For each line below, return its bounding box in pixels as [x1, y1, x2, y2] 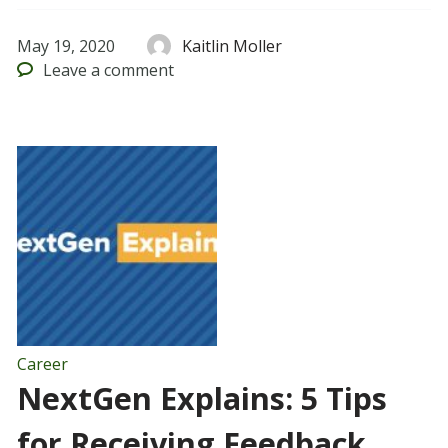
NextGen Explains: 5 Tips [16, 378, 387, 420]
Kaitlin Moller [182, 35, 283, 58]
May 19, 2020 [16, 35, 115, 58]
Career [16, 353, 68, 376]
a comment [87, 59, 175, 82]
